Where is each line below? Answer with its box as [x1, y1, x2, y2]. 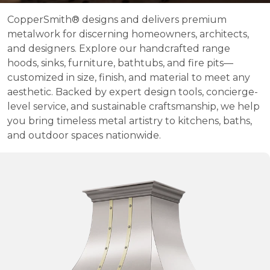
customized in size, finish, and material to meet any [7, 71, 250, 83]
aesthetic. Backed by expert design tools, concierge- [7, 86, 258, 98]
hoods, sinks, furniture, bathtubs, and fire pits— [7, 57, 233, 69]
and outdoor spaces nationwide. [7, 129, 161, 141]
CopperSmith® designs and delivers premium [7, 13, 227, 25]
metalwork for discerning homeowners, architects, [7, 28, 249, 40]
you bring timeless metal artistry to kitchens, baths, [7, 115, 252, 127]
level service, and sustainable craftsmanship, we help [7, 100, 260, 112]
